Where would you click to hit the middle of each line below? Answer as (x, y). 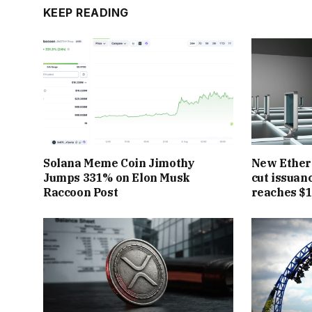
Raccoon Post (81, 193)
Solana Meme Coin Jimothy (119, 163)
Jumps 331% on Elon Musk (117, 178)
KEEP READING (86, 12)
